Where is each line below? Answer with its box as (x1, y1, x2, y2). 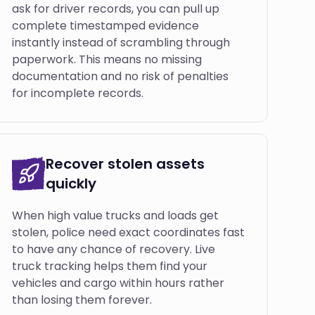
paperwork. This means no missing (12, 51, 202, 67)
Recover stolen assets (46, 154, 205, 174)
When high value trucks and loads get (12, 207, 219, 224)
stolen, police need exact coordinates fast (12, 224, 245, 240)
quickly (46, 174, 97, 193)
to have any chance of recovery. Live (12, 241, 216, 257)
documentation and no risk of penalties (12, 68, 229, 84)
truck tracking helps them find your (12, 258, 208, 274)
